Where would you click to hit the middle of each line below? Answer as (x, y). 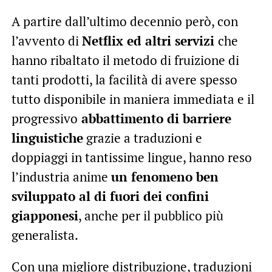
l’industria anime (61, 177)
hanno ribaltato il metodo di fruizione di (125, 60)
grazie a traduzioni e (142, 138)
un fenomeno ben (165, 177)
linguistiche (47, 138)
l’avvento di (46, 41)
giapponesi (45, 216)
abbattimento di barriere (154, 119)
